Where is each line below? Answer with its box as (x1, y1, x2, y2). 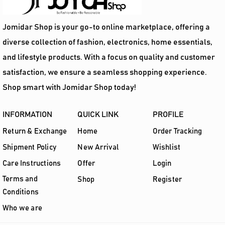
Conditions (3, 188, 39, 196)
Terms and (3, 175, 38, 183)
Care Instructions (3, 159, 61, 167)
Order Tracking (152, 127, 202, 135)
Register (152, 175, 182, 183)
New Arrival (77, 143, 119, 151)
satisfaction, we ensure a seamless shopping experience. (3, 68, 207, 76)
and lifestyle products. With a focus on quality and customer (3, 53, 215, 61)
